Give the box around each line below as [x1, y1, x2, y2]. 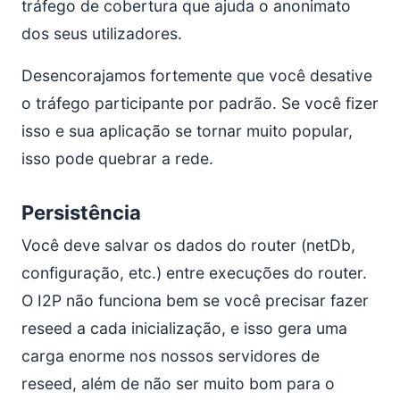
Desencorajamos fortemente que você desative [21, 66, 372, 85]
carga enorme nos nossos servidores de [21, 346, 320, 365]
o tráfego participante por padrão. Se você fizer [21, 94, 379, 112]
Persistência [21, 201, 141, 224]
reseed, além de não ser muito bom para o [21, 374, 335, 393]
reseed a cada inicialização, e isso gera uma [21, 319, 347, 337]
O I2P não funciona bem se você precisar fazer [21, 291, 369, 310]
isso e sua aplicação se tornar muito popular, [21, 121, 353, 140]
